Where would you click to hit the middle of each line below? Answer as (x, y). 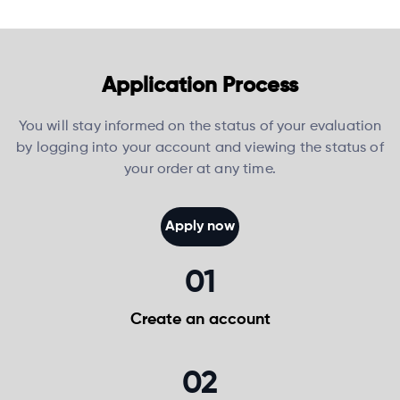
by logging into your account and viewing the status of (200, 148)
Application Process (200, 86)
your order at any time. (200, 170)
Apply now (200, 227)
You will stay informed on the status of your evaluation (200, 127)
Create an (169, 320)
